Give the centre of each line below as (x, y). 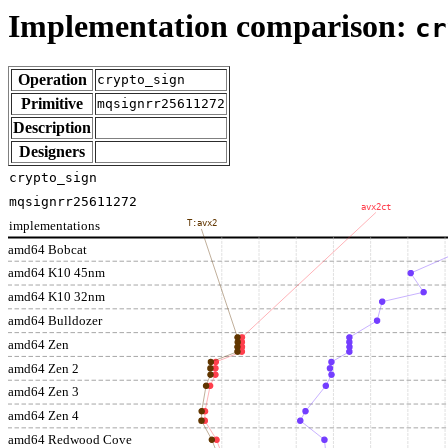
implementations (54, 226)
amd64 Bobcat (47, 250)
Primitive (52, 104)
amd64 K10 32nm (56, 297)
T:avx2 (201, 223)
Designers (52, 152)
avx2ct (375, 207)
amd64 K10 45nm (56, 273)
